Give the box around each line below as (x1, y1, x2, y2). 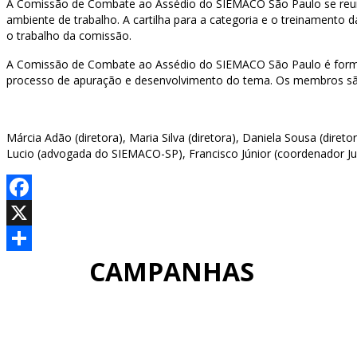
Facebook (6, 205, 57, 221)
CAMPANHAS (89, 254, 254, 289)
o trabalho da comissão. (6, 28, 131, 44)
